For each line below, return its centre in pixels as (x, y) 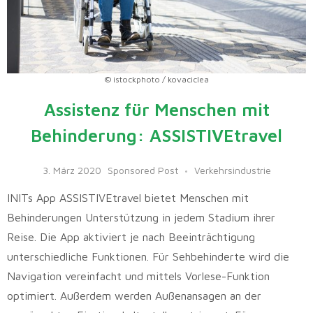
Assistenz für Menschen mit (156, 110)
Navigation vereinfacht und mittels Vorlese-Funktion (138, 276)
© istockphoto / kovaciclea (156, 80)
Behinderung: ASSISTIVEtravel (156, 136)
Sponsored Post (143, 170)
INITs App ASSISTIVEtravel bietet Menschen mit (128, 198)
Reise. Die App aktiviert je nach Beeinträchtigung (131, 237)
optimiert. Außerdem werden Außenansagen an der (134, 296)
